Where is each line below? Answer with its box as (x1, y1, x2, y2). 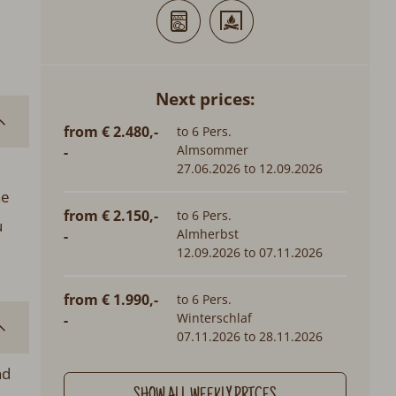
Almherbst (176, 225, 239, 242)
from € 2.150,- (64, 205, 159, 225)
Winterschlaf (176, 308, 252, 326)
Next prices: (155, 86, 255, 110)
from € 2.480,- (64, 122, 159, 141)
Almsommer (176, 141, 248, 158)
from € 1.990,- (64, 289, 159, 309)
